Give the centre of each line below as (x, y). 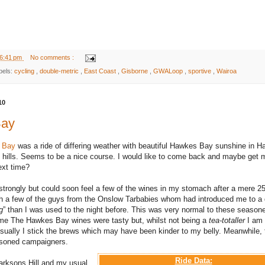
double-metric (60, 71)
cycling (25, 71)
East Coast (101, 71)
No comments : (53, 57)
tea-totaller (227, 221)
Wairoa (226, 71)
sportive (200, 71)
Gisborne (135, 71)
